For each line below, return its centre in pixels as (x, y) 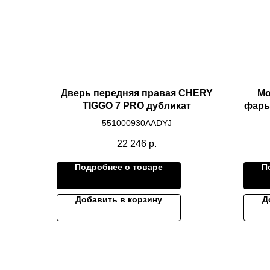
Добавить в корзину (119, 200)
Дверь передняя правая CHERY (137, 93)
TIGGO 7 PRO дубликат (137, 106)
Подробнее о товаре (119, 167)
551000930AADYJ (137, 123)
